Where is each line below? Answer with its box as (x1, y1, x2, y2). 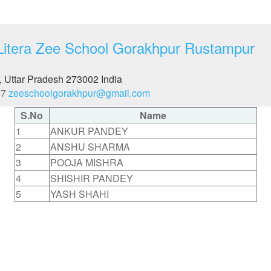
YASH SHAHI (50, 187, 109, 201)
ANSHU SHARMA (50, 140, 130, 154)
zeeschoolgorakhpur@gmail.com (8, 86, 150, 100)
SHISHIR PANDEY (50, 171, 133, 185)
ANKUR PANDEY (50, 124, 128, 138)
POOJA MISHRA (50, 155, 123, 169)
